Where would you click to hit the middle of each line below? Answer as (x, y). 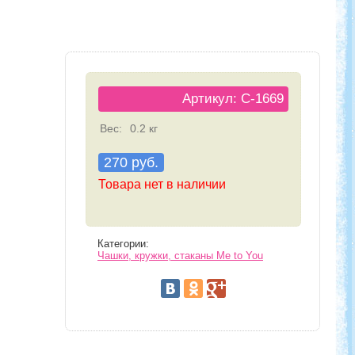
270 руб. (131, 162)
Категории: (123, 244)
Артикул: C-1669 (233, 98)
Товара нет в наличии (162, 184)
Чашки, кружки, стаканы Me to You (180, 256)
